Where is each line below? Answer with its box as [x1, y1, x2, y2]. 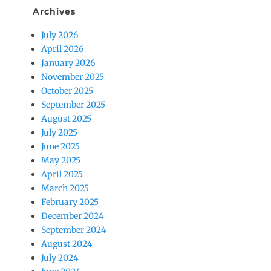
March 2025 [41, 183, 89, 194]
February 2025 [41, 197, 99, 208]
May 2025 [41, 155, 80, 166]
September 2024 [41, 224, 106, 236]
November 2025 [41, 71, 104, 83]
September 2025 [41, 99, 105, 111]
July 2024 [41, 252, 79, 264]
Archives [33, 6, 76, 18]
